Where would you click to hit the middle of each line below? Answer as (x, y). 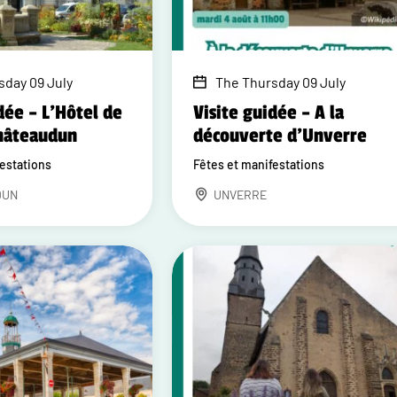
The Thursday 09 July (281, 82)
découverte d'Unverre (280, 136)
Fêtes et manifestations (259, 164)
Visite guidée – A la (269, 113)
